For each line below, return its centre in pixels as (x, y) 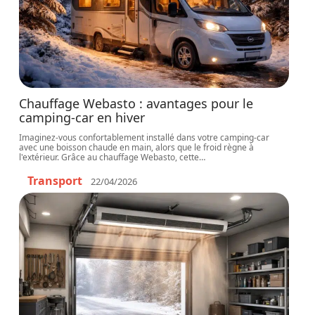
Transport (55, 181)
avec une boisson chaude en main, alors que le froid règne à (137, 147)
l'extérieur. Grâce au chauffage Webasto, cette (109, 157)
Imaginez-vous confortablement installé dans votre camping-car (144, 137)
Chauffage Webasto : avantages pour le (136, 103)
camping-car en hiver (82, 117)
